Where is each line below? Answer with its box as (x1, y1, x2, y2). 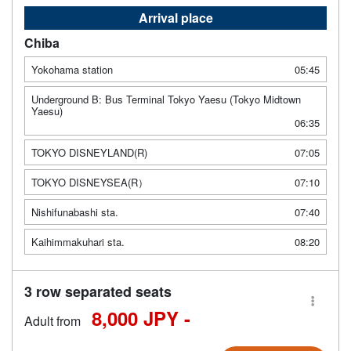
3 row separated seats (24, 280, 172, 302)
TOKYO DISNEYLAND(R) (31, 144, 147, 160)
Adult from (24, 311, 81, 330)
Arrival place (138, 8, 213, 27)
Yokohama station (31, 61, 113, 77)
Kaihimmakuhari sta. (31, 233, 125, 249)
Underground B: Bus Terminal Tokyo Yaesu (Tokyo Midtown (31, 91, 301, 107)
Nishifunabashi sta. (31, 204, 118, 219)
